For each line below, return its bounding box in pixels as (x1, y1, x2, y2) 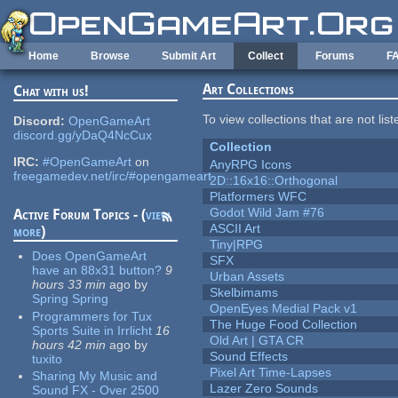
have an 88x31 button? (32, 263, 163, 278)
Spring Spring (32, 291, 109, 306)
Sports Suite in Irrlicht (32, 322, 153, 338)
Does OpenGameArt (32, 249, 147, 264)
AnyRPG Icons (210, 157, 292, 172)
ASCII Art (210, 221, 261, 236)
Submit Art (162, 50, 216, 62)
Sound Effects (210, 349, 289, 364)
